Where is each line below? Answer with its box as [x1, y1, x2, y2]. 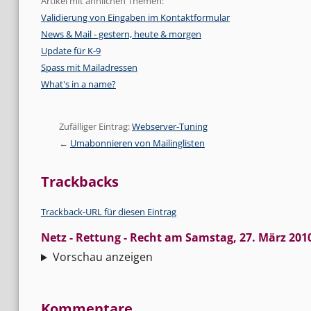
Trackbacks [40, 172, 119, 192]
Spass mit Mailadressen [40, 61, 137, 74]
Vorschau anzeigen [52, 249, 153, 265]
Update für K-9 [40, 44, 101, 58]
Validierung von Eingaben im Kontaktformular [40, 11, 230, 24]
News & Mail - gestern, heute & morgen [40, 28, 201, 41]
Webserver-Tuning [131, 120, 208, 133]
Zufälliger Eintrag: [58, 120, 132, 133]
